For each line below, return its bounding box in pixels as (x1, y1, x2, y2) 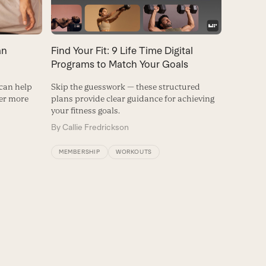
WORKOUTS (115, 148, 153, 155)
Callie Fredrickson (62, 122, 129, 132)
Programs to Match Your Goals (50, 58, 188, 70)
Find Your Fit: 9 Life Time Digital (50, 44, 193, 56)
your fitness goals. (50, 105, 120, 115)
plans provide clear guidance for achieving (50, 93, 214, 103)
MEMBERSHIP (58, 148, 100, 155)
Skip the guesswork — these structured (50, 81, 200, 91)
